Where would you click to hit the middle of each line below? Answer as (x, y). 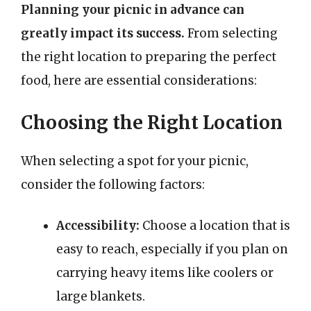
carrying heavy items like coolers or (165, 273)
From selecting (231, 33)
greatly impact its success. (103, 33)
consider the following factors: (113, 184)
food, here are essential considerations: (139, 81)
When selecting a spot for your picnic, (135, 161)
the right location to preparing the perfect (149, 57)
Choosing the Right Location (152, 122)
